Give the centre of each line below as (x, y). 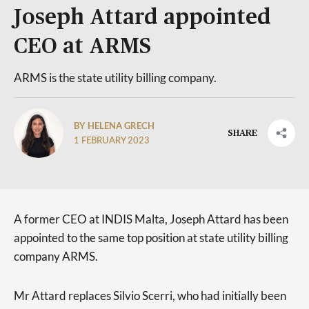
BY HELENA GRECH (114, 125)
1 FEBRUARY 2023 (112, 141)
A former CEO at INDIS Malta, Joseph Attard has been (151, 219)
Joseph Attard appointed (142, 18)
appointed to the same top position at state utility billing (151, 238)
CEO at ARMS (82, 47)
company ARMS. (56, 256)
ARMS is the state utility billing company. (115, 78)
